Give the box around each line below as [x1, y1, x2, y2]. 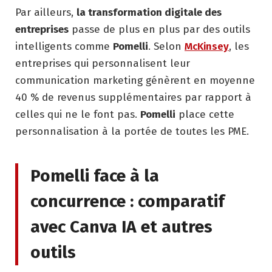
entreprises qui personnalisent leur [15, 57, 190, 70]
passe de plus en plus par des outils [69, 23, 250, 36]
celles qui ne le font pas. [15, 108, 140, 121]
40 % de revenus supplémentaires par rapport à [15, 91, 251, 104]
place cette [175, 108, 234, 121]
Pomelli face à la [30, 165, 159, 186]
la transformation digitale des [76, 6, 222, 19]
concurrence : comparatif [30, 191, 225, 211]
